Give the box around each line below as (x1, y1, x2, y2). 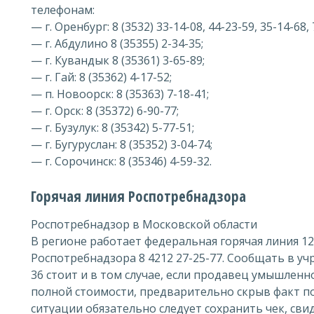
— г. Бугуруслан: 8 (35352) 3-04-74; (31, 137, 212, 152)
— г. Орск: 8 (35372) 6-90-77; (31, 103, 179, 118)
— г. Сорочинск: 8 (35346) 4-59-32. (31, 153, 212, 169)
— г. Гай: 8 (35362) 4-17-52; (31, 69, 172, 85)
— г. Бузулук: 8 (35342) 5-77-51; (31, 120, 194, 135)
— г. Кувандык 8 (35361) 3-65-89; (31, 53, 205, 68)
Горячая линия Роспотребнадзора (31, 186, 246, 206)
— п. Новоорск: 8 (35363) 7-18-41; (31, 86, 209, 102)
